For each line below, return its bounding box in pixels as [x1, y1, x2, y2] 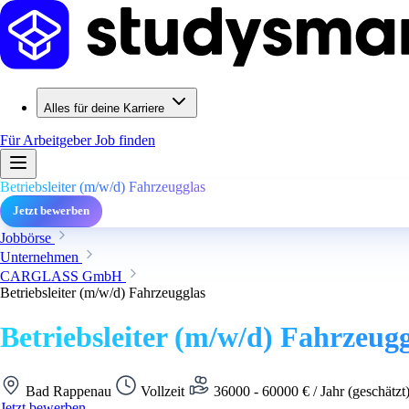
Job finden [95, 132, 155, 148]
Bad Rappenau [22, 383, 115, 399]
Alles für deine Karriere [44, 101, 164, 115]
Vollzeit [137, 383, 188, 399]
